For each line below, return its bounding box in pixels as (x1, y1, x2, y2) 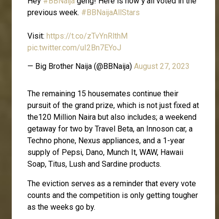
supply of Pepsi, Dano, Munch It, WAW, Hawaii (27, 147, 183, 157)
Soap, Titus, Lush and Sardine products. (27, 159, 161, 169)
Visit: (27, 31, 46, 41)
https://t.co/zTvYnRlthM (46, 31, 128, 41)
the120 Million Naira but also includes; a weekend (27, 112, 197, 122)
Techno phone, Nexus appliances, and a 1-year (27, 135, 185, 145)
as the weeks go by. (27, 202, 97, 212)
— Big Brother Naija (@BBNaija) (27, 61, 134, 71)
